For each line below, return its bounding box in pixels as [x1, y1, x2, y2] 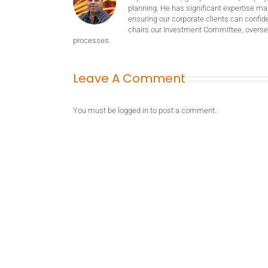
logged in [118, 105, 148, 115]
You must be [73, 105, 118, 115]
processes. [73, 35, 111, 45]
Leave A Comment [73, 69, 185, 87]
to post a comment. [148, 105, 217, 115]
